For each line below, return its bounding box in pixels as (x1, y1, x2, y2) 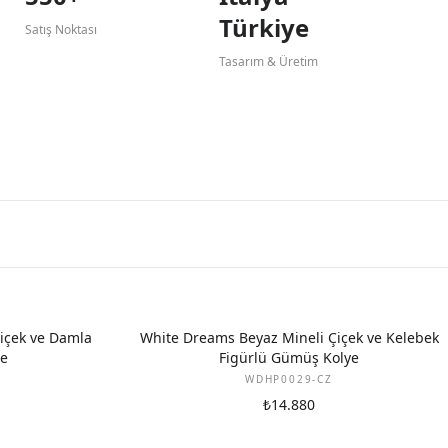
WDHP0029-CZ (245, 372, 333, 386)
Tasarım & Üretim (218, 53, 318, 70)
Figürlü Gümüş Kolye (219, 348, 359, 367)
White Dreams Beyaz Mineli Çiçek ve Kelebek (139, 328, 439, 347)
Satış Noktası (25, 21, 98, 38)
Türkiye (218, 11, 309, 44)
